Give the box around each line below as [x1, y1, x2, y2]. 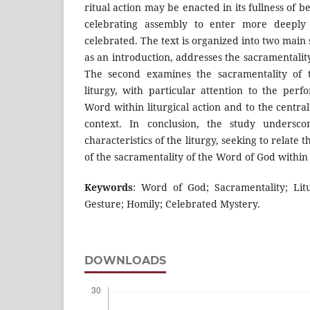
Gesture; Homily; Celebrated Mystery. [84, 197, 260, 210]
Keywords [84, 181, 133, 194]
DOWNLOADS [84, 254, 166, 267]
